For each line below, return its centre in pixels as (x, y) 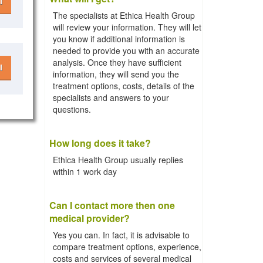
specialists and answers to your (111, 97)
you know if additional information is (119, 39)
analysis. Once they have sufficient (117, 62)
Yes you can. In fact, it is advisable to (121, 235)
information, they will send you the (116, 74)
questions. (72, 109)
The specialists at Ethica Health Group (124, 15)
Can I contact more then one (112, 205)
